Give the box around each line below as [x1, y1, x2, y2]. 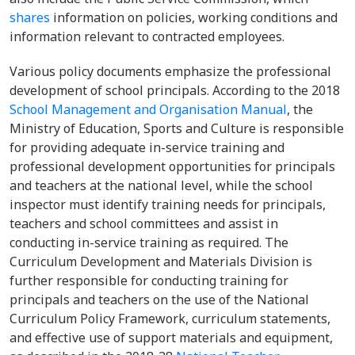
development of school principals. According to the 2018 [10, 82, 340, 99]
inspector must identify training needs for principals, [10, 196, 326, 213]
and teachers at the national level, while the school [10, 177, 313, 194]
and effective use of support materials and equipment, [10, 329, 333, 346]
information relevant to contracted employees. [10, 28, 288, 45]
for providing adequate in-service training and [10, 139, 284, 156]
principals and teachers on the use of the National [10, 291, 309, 308]
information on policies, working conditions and [50, 9, 338, 26]
